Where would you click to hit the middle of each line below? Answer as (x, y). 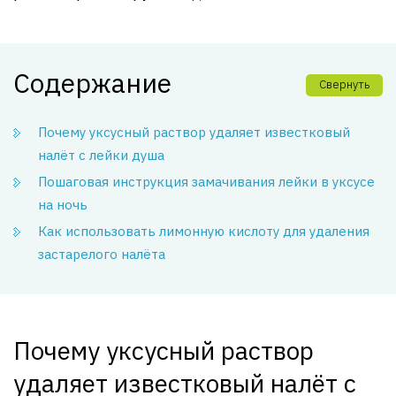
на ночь (63, 205)
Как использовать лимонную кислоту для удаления (204, 231)
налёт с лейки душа (101, 155)
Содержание (92, 83)
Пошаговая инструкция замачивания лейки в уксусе (206, 182)
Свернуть (344, 84)
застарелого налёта (102, 254)
